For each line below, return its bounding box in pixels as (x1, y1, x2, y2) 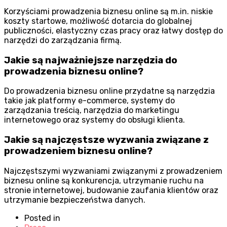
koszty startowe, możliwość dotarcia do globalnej (4, 16, 192, 26)
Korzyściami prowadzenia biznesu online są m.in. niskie (4, 6, 213, 16)
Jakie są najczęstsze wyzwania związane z (4, 134, 209, 146)
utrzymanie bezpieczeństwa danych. (4, 195, 145, 205)
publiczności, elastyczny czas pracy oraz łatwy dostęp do (4, 25, 223, 35)
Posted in (24, 213, 60, 223)
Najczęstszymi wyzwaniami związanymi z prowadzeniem (4, 166, 222, 176)
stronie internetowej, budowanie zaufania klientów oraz (4, 185, 218, 195)
